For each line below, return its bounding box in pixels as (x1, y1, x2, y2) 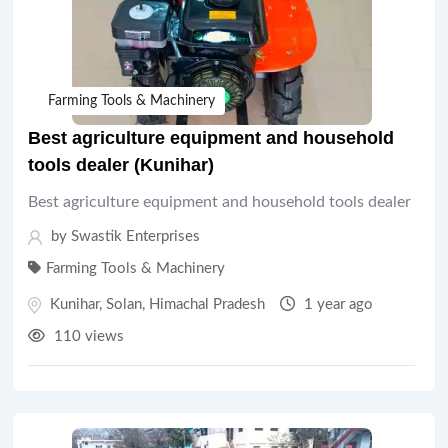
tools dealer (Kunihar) (28, 155, 214, 175)
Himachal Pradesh (149, 297, 265, 312)
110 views (50, 329, 124, 344)
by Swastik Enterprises (47, 229, 200, 244)
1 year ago (300, 297, 373, 312)
